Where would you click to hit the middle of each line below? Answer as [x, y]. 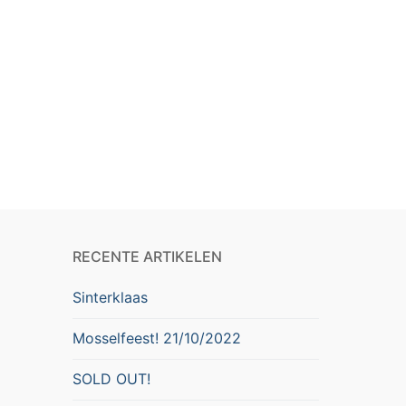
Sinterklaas [110, 298]
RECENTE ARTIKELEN [147, 257]
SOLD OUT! [111, 379]
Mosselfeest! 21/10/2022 [157, 338]
